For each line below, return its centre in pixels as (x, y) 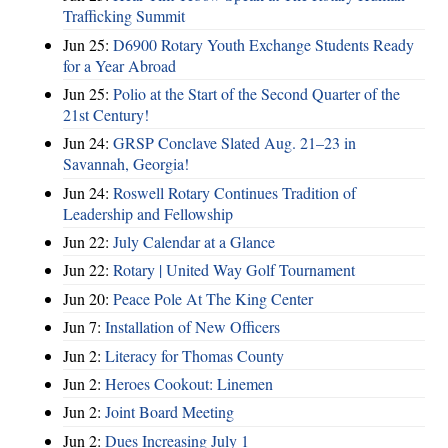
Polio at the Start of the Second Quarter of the (256, 93)
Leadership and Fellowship (148, 213)
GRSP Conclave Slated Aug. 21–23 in (234, 143)
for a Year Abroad (119, 65)
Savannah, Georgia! (126, 164)
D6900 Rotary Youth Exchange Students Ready (263, 44)
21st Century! (106, 114)
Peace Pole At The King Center (213, 298)
